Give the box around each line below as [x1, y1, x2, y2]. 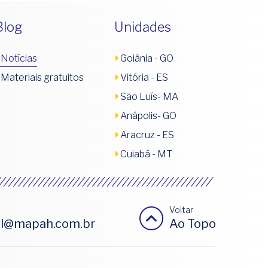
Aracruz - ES [120, 129, 174, 141]
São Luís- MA [120, 90, 178, 102]
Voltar [169, 204, 193, 215]
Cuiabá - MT [120, 148, 172, 160]
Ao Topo [169, 216, 216, 231]
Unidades [114, 19, 171, 35]
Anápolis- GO [120, 109, 176, 121]
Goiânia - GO [120, 52, 173, 64]
